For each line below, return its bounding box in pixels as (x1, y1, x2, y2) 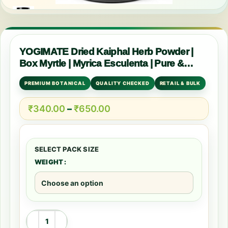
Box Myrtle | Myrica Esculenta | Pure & (19, 58, 184, 69)
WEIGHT (35, 158, 64, 166)
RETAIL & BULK (159, 80, 201, 86)
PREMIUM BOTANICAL (24, 80, 85, 86)
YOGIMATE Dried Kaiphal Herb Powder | (19, 46, 193, 57)
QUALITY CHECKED (95, 80, 150, 86)
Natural (19, 70, 51, 80)
